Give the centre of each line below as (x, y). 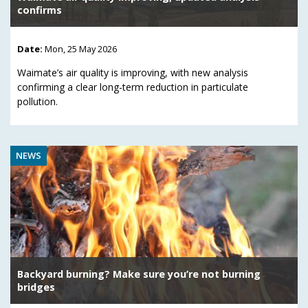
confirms (40, 10)
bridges (36, 287)
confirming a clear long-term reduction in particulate (133, 87)
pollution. (37, 101)
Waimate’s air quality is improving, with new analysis (133, 72)
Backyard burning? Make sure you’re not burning (139, 274)
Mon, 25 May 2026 (81, 48)
